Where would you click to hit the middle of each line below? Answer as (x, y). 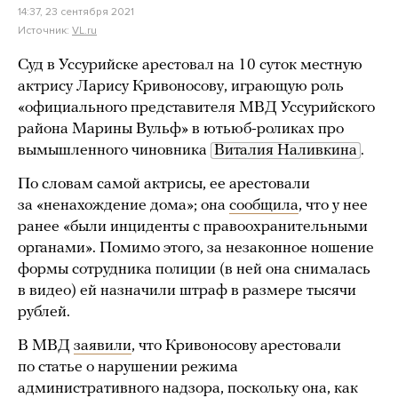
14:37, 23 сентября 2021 (76, 12)
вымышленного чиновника (114, 151)
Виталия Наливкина (286, 151)
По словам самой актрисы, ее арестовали (164, 184)
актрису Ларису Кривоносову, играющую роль (181, 87)
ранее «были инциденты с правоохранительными (193, 227)
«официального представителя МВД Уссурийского (196, 108)
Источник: (45, 30)
